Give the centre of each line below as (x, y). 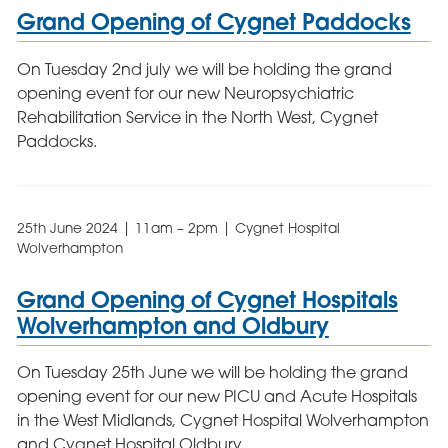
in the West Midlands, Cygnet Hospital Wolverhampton (222, 420)
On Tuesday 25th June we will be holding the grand (212, 372)
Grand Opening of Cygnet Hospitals (207, 299)
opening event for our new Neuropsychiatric (185, 92)
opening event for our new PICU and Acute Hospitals (216, 396)
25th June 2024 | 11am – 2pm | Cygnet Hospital (178, 227)
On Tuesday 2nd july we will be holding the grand (204, 68)
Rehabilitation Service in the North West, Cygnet (197, 116)
